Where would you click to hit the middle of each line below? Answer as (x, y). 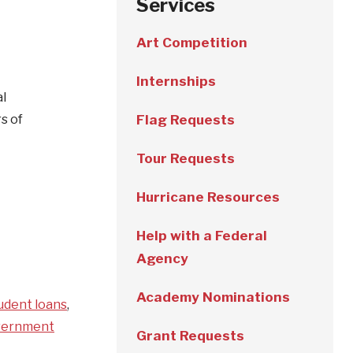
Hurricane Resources (208, 197)
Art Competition (192, 43)
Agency (162, 258)
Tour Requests (186, 158)
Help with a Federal (202, 236)
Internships (176, 81)
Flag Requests (186, 120)
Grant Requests (190, 336)
